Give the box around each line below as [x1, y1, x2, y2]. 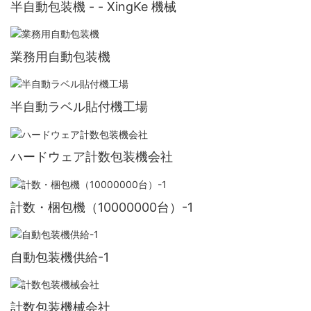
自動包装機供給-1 [10, 249, 109, 264]
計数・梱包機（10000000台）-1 [10, 199, 193, 215]
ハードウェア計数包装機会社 [10, 149, 173, 165]
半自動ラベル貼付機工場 [10, 99, 148, 115]
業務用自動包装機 [10, 49, 110, 65]
